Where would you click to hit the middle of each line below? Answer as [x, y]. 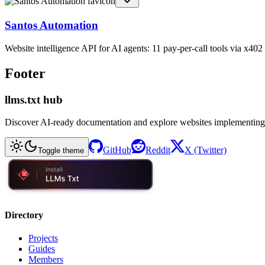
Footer [25, 73]
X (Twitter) [206, 150]
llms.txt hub [34, 99]
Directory [24, 215]
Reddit [158, 150]
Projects [43, 238]
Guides [42, 248]
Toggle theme [61, 151]
